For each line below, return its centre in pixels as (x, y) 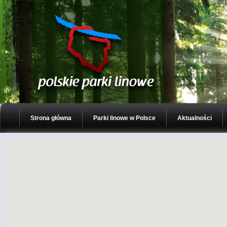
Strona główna (51, 118)
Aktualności (195, 118)
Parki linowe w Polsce (124, 118)
